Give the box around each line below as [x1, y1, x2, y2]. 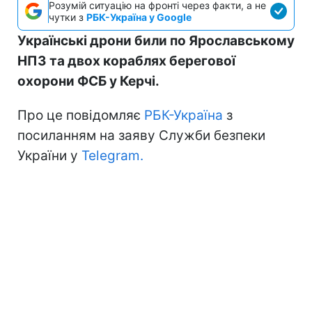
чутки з [49, 10, 86, 23]
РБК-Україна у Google [86, 10, 192, 23]
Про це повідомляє [17, 107, 144, 123]
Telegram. [81, 147, 143, 164]
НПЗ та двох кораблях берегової [17, 52, 235, 69]
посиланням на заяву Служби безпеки [17, 127, 265, 143]
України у [17, 147, 81, 164]
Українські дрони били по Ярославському [17, 32, 295, 49]
